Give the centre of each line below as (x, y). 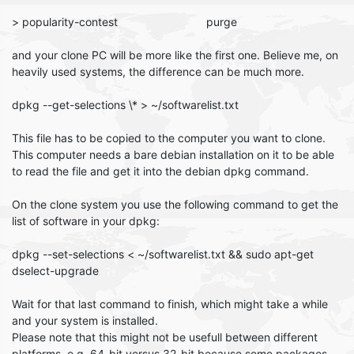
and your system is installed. (85, 320)
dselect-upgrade (55, 271)
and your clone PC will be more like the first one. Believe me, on (175, 55)
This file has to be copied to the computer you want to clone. (169, 138)
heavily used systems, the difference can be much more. (158, 72)
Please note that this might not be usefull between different (165, 337)
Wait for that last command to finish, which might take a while (170, 304)
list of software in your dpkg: (86, 221)
